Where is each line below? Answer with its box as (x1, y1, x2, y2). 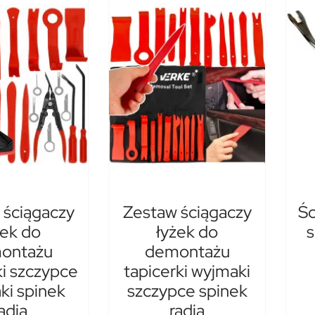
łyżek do (156, 220, 218, 243)
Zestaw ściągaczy (122, 200, 252, 223)
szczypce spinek (127, 279, 247, 302)
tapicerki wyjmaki (124, 259, 250, 282)
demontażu (144, 240, 230, 262)
